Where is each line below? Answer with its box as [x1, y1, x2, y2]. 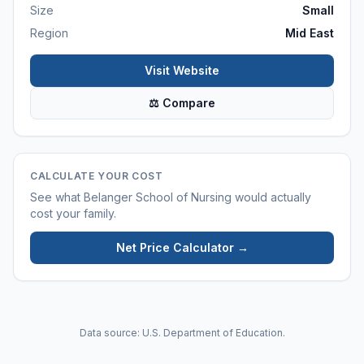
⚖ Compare [149, 96, 215, 110]
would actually [232, 190, 311, 204]
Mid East [285, 26, 334, 40]
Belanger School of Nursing [84, 190, 232, 204]
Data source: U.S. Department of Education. [79, 327, 285, 339]
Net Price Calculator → [115, 240, 249, 254]
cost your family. [30, 206, 116, 220]
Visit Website [145, 63, 219, 77]
